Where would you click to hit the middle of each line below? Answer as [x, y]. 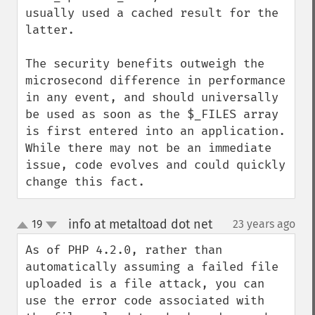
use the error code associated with [145, 301]
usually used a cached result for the [152, 13]
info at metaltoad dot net [140, 224]
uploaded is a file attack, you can [145, 284]
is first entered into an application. [155, 131]
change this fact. [85, 182]
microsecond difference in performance [155, 81]
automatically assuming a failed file [152, 267]
